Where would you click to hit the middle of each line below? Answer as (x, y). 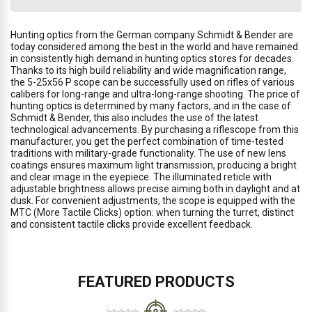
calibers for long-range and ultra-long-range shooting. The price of (155, 94)
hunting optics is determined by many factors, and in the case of (151, 106)
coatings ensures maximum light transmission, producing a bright (154, 165)
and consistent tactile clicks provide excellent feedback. (132, 224)
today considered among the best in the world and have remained (154, 47)
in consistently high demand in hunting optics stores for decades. (152, 58)
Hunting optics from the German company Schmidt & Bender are (152, 35)
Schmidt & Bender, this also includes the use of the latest (134, 118)
